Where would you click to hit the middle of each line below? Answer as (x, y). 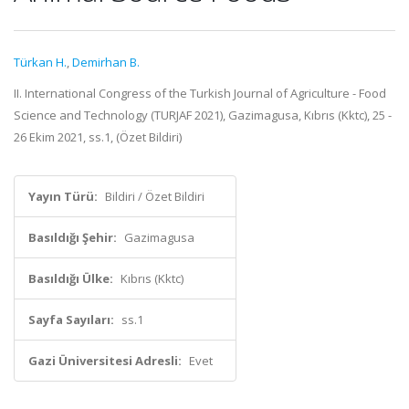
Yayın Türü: (63, 196)
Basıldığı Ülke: (71, 278)
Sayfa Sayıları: (71, 320)
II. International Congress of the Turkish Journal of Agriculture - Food (200, 93)
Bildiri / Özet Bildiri (155, 196)
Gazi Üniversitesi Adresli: (105, 361)
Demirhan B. (106, 62)
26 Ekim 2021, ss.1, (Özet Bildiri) (98, 137)
